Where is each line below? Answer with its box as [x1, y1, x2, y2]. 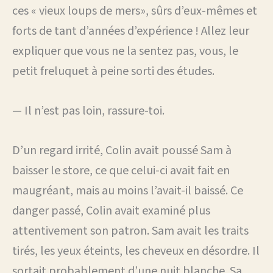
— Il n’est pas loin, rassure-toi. [12, 102, 165, 119]
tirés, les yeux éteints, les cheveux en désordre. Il [12, 242, 260, 260]
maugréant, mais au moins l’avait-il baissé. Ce [12, 182, 243, 199]
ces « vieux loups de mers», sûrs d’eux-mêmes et [12, 2, 257, 19]
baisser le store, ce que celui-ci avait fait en [12, 161, 230, 179]
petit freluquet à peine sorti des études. [12, 62, 214, 80]
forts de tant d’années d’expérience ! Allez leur [12, 22, 249, 40]
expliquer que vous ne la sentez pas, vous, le [12, 42, 238, 60]
